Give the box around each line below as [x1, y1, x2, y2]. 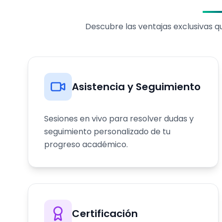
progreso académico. [44, 139, 128, 150]
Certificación [72, 207, 138, 221]
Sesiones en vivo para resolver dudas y [44, 113, 194, 124]
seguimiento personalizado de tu [44, 126, 170, 137]
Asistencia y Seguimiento [72, 80, 201, 94]
